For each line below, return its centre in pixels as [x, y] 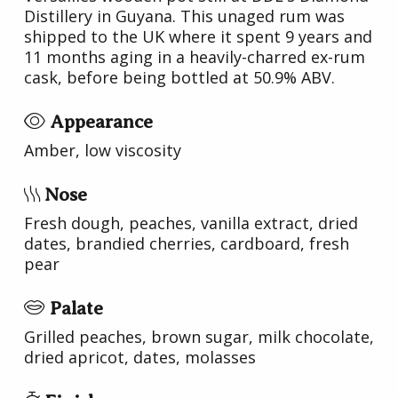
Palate [74, 308]
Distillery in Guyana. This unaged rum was [184, 16]
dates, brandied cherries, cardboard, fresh [187, 243]
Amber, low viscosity [103, 150]
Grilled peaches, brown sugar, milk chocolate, [199, 336]
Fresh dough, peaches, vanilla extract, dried [191, 223]
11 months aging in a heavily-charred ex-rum [195, 56]
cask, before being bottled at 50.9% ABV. [179, 77]
